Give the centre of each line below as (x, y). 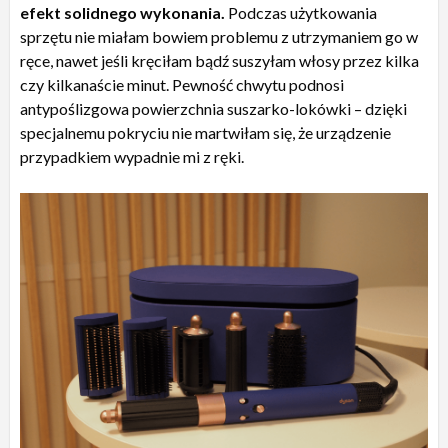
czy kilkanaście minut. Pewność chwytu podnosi (182, 84)
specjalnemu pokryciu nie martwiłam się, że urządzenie (205, 132)
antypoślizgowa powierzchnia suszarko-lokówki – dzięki (213, 108)
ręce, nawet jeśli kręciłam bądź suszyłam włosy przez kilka (219, 60)
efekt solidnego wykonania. (124, 12)
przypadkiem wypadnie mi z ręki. (132, 156)
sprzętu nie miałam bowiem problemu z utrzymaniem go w (219, 36)
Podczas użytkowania (302, 12)
